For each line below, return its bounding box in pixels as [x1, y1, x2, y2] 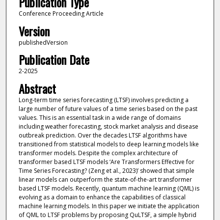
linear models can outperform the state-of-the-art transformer [18, 175, 192, 184]
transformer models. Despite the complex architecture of [18, 148, 178, 157]
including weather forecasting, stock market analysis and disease [18, 122, 198, 131]
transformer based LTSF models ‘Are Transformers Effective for [18, 157, 194, 166]
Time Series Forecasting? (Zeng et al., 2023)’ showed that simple [18, 166, 194, 175]
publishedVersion [18, 38, 68, 47]
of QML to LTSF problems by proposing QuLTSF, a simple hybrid [18, 210, 196, 219]
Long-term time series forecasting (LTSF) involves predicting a [18, 95, 189, 104]
